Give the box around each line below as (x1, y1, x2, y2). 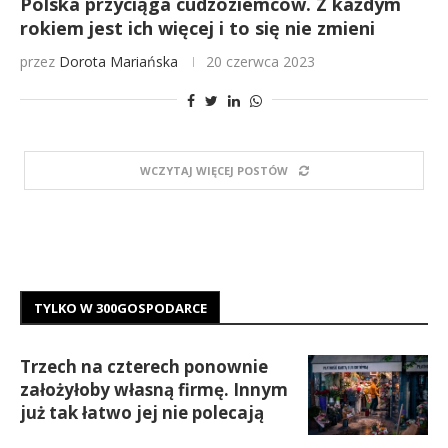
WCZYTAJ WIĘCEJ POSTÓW (139, 163, 288, 178)
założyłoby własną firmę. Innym (20, 378, 288, 401)
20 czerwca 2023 (206, 52, 315, 71)
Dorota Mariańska (59, 52, 178, 71)
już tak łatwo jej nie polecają (20, 401, 264, 424)
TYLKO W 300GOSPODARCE (34, 299, 207, 317)
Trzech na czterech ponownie (20, 355, 268, 378)
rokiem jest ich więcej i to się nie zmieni (20, 16, 375, 40)
